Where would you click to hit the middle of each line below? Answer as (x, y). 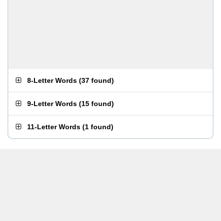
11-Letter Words (54, 127)
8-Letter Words (52, 80)
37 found (96, 80)
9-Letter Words (52, 104)
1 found (98, 127)
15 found (96, 104)
